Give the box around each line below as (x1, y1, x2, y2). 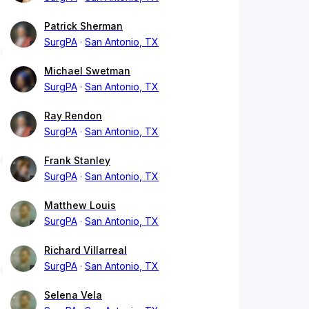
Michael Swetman (44, 65, 130, 77)
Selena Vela (44, 289, 102, 301)
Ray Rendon (44, 110, 102, 122)
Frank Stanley (44, 154, 110, 167)
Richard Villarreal (44, 244, 127, 257)
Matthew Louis (44, 199, 116, 212)
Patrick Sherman (44, 20, 123, 32)
